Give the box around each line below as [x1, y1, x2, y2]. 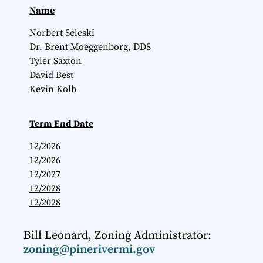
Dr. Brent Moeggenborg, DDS [29, 41, 151, 53]
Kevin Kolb [29, 83, 76, 96]
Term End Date [29, 117, 93, 130]
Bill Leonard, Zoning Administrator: [23, 228, 211, 243]
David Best [29, 69, 73, 82]
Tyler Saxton [29, 55, 82, 68]
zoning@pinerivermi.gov [23, 242, 155, 257]
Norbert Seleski [29, 27, 95, 39]
